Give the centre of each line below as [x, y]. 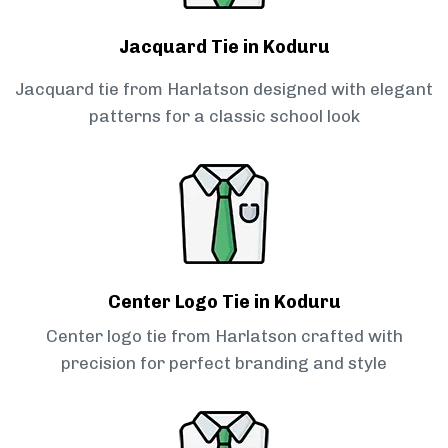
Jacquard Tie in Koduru [224, 47]
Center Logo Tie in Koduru [224, 302]
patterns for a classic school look [224, 116]
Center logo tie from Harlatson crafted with [224, 336]
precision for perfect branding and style [224, 363]
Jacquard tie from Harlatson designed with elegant [224, 89]
